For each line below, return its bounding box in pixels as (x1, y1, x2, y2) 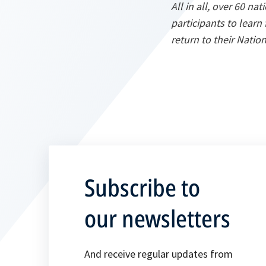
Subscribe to (84, 170, 200, 204)
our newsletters (84, 201, 230, 235)
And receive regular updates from (84, 246, 233, 261)
